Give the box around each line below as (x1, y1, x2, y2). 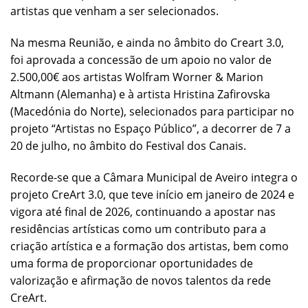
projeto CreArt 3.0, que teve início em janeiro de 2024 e (10, 186, 294, 202)
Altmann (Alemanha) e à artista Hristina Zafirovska (10, 86, 270, 102)
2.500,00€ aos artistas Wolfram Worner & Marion (10, 69, 263, 85)
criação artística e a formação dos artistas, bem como (10, 238, 289, 254)
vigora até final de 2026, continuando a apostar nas (10, 203, 276, 219)
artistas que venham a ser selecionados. (10, 3, 219, 19)
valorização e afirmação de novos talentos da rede (10, 272, 271, 288)
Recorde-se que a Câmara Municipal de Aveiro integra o (10, 169, 298, 185)
